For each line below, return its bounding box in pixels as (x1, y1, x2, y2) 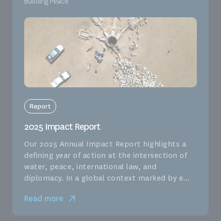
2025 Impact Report (24, 120, 100, 133)
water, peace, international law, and (24, 161, 156, 172)
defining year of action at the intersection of (24, 150, 187, 160)
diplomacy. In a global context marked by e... (24, 173, 190, 183)
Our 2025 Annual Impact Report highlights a (24, 139, 186, 149)
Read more (24, 193, 63, 204)
